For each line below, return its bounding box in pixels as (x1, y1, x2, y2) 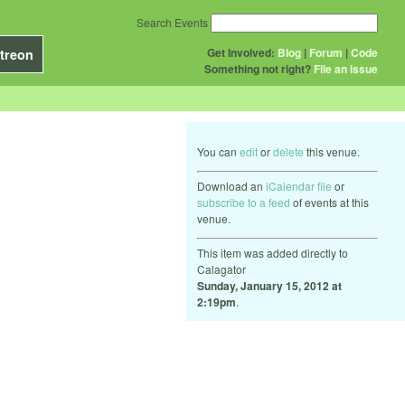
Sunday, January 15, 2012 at (197, 278, 342, 294)
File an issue (314, 61, 378, 77)
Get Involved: (207, 44, 275, 61)
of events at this (290, 194, 369, 210)
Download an (197, 178, 266, 193)
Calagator (197, 261, 246, 277)
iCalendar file (266, 178, 332, 193)
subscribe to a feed (197, 194, 290, 210)
